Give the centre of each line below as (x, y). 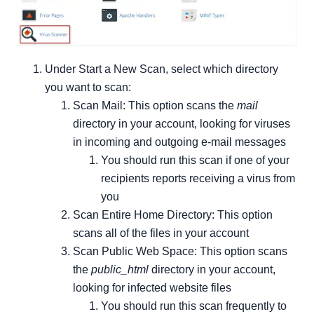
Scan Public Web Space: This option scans (180, 251)
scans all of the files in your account (161, 233)
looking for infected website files (152, 287)
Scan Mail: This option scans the (155, 105)
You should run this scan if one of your (195, 160)
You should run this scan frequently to (194, 306)
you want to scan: (88, 87)
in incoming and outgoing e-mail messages (179, 142)
